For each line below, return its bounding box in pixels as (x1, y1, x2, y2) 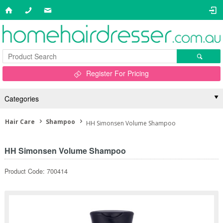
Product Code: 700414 (4, 167, 68, 176)
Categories (4, 94, 39, 104)
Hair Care (5, 117, 35, 126)
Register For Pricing (86, 68, 149, 78)
